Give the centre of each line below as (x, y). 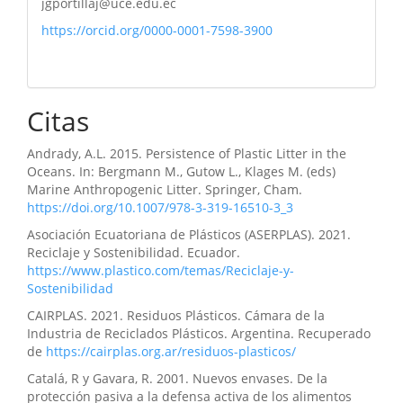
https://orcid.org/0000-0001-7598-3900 (157, 31)
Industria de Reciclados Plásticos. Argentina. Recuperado (199, 334)
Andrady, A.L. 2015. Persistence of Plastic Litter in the (187, 154)
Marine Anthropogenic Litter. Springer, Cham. (165, 190)
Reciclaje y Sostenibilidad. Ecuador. (134, 253)
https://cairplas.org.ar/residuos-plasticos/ (171, 352)
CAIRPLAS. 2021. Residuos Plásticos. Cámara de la (176, 316)
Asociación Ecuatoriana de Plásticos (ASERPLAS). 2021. (189, 235)
